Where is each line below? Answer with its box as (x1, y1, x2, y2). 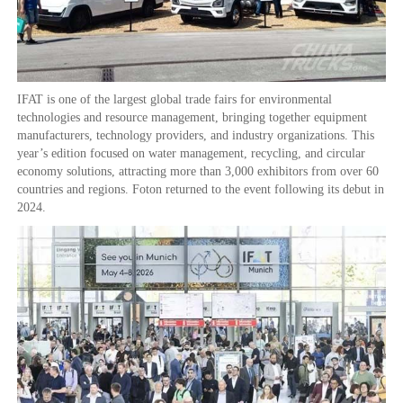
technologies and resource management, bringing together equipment (17, 111, 367, 125)
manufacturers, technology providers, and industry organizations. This (17, 129, 374, 143)
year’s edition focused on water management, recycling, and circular (17, 147, 365, 161)
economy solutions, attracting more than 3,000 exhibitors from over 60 (17, 165, 379, 179)
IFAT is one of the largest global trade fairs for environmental (17, 93, 332, 107)
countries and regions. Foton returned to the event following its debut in (17, 183, 384, 197)
